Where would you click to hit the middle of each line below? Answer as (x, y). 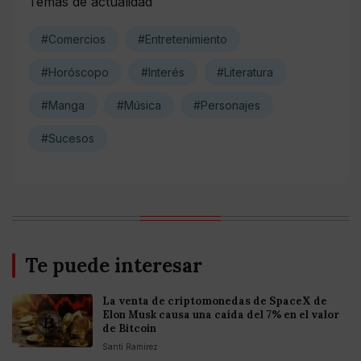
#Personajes (227, 106)
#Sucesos (68, 139)
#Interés (163, 73)
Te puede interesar (114, 266)
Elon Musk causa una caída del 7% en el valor (221, 315)
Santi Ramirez (130, 347)
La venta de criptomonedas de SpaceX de (215, 301)
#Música (139, 106)
